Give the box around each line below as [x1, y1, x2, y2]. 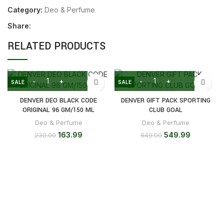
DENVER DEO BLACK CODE [20, 95, 97, 105]
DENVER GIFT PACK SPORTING [120, 95, 210, 105]
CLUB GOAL [148, 105, 182, 114]
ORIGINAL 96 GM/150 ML [22, 105, 94, 114]
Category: [7, 5, 42, 14]
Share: [7, 21, 31, 30]
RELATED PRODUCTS [7, 38, 105, 53]
